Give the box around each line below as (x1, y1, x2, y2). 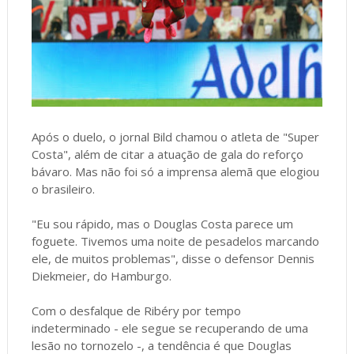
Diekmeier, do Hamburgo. (31, 267, 171, 284)
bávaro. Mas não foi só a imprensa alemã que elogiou (31, 163, 319, 179)
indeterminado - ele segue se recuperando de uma (31, 319, 308, 336)
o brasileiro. (31, 180, 95, 197)
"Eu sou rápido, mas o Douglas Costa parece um (31, 215, 293, 232)
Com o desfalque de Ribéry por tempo (31, 302, 241, 318)
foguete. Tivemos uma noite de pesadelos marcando (31, 232, 319, 249)
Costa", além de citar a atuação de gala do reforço (31, 145, 303, 162)
